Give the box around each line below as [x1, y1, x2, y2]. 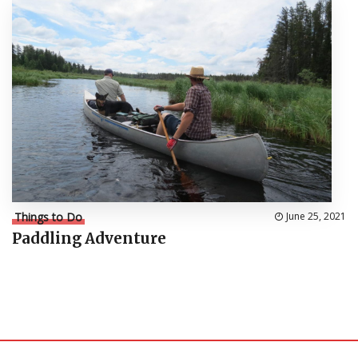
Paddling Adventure [12, 229, 166, 249]
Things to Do [14, 209, 82, 225]
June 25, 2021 [286, 209, 346, 224]
